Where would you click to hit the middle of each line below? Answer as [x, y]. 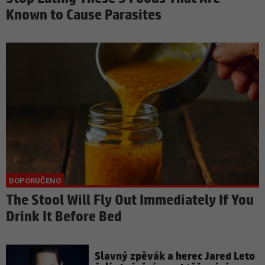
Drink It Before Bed [64, 217]
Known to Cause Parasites [84, 16]
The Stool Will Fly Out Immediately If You [130, 201]
